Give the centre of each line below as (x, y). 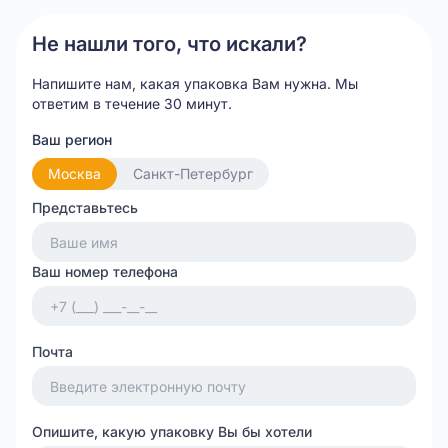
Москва (74, 173)
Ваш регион (72, 139)
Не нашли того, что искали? (169, 44)
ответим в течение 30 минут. (132, 103)
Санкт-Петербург (193, 173)
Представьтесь (85, 207)
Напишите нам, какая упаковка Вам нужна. (183, 83)
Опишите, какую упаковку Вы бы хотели (172, 431)
